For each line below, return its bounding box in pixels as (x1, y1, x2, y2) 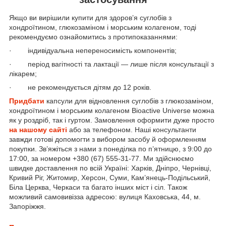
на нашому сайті (9, 126, 69, 134)
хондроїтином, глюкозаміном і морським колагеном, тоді (9, 23, 196, 32)
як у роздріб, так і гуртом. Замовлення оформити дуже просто (9, 116, 214, 125)
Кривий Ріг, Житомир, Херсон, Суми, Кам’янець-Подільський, (9, 174, 210, 182)
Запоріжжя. (9, 202, 46, 211)
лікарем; (9, 70, 37, 78)
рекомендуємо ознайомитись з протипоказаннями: (9, 33, 178, 41)
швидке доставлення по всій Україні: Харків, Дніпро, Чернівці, (9, 164, 211, 173)
